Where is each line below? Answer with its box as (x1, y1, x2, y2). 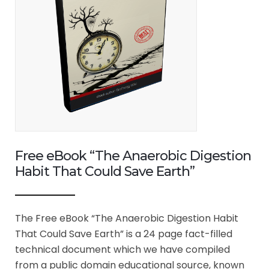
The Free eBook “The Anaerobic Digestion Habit (15, 211, 238, 225)
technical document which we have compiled (15, 242, 230, 256)
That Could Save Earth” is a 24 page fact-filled (15, 226, 232, 241)
